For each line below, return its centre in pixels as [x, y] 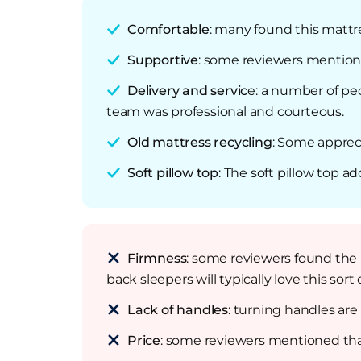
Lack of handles [178, 310]
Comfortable [168, 29]
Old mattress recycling [200, 142]
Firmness [157, 258]
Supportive [163, 60]
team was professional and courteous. [225, 112]
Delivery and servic [188, 91]
